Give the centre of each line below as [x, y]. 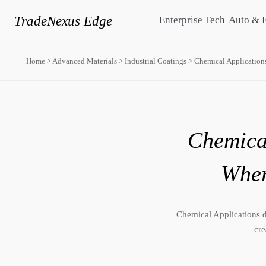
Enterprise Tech [192, 20]
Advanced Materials [85, 61]
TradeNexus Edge [63, 21]
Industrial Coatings [156, 61]
